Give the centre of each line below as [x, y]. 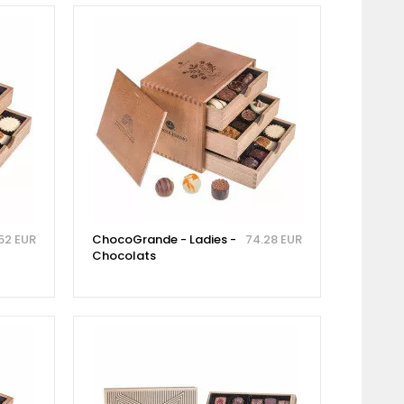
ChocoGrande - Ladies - [164, 239]
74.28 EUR [273, 239]
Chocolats [124, 255]
